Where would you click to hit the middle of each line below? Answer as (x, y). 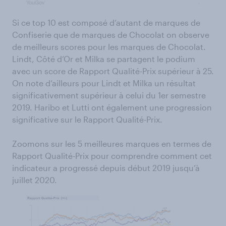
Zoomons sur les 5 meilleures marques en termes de (112, 144)
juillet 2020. (35, 180)
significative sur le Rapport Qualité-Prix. (87, 120)
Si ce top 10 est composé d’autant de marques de (106, 23)
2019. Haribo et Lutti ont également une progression (112, 107)
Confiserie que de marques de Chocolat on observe (111, 35)
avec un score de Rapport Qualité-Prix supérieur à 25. (113, 71)
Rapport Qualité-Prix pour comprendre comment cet (112, 156)
